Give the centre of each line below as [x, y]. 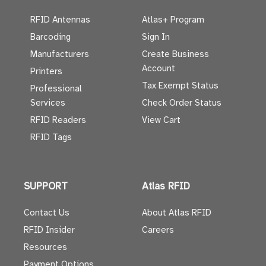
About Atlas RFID [177, 213]
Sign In [156, 37]
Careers [158, 230]
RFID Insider [49, 230]
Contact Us [47, 213]
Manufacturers [59, 54]
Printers [46, 72]
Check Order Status [182, 103]
